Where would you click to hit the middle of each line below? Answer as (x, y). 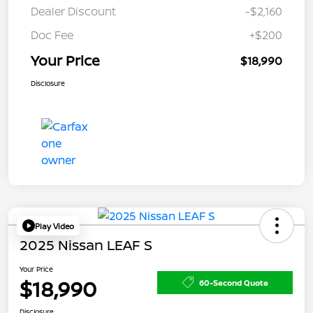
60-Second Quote (233, 282)
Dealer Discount (73, 12)
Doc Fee (52, 35)
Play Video (54, 226)
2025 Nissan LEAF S (86, 245)
